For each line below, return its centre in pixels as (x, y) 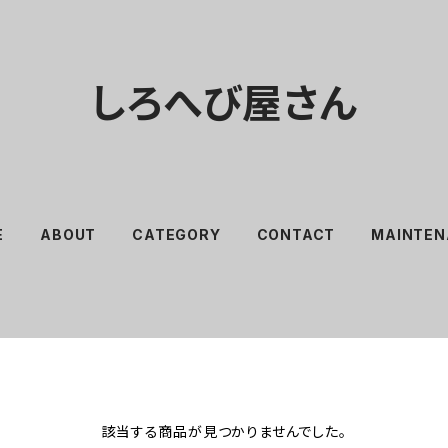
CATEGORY (176, 234)
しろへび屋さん (224, 103)
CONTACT (296, 234)
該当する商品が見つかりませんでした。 (224, 431)
